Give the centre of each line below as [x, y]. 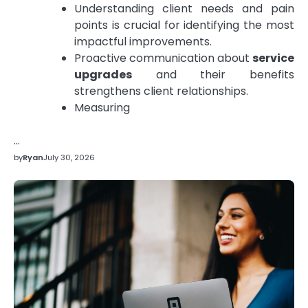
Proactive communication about [163, 58]
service [273, 58]
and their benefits [213, 74]
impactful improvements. [143, 41]
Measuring [102, 107]
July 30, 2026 [69, 157]
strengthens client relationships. [161, 91]
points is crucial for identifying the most [184, 25]
